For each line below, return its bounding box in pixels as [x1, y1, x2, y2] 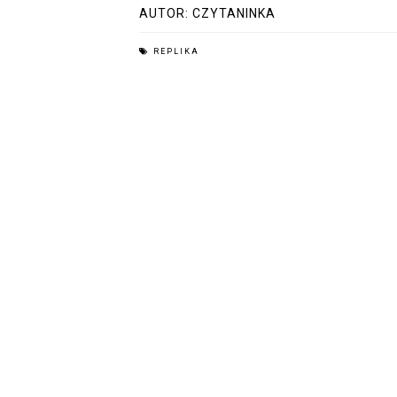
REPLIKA [153, 47, 199, 57]
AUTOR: [139, 6, 192, 21]
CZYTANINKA [192, 6, 276, 21]
